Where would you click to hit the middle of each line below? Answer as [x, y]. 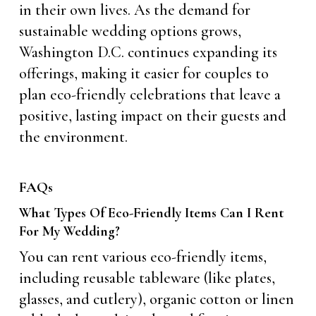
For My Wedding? [69, 231]
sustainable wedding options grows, [130, 31]
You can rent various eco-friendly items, [142, 257]
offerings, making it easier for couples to [144, 73]
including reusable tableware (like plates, [147, 278]
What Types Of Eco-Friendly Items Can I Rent [151, 213]
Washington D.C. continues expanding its [148, 52]
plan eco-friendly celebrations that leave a [150, 95]
